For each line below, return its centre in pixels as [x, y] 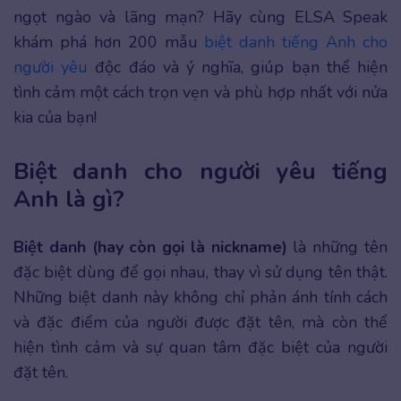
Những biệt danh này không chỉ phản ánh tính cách [200, 298]
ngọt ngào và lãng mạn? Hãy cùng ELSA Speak [200, 17]
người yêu [51, 67]
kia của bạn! [55, 117]
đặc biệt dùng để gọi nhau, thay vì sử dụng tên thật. [200, 273]
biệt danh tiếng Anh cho [296, 42]
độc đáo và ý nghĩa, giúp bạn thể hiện [238, 67]
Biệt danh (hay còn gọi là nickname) [150, 247]
